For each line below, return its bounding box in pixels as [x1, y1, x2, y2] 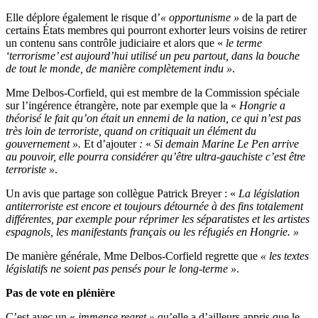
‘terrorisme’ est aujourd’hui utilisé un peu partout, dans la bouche [6, 50, 300, 62]
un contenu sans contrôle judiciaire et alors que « [6, 37, 226, 50]
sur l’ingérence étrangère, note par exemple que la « [6, 99, 239, 112]
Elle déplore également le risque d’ [6, 11, 160, 24]
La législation [238, 187, 300, 200]
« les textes [261, 250, 309, 263]
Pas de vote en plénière [6, 287, 115, 300]
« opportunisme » [160, 11, 239, 24]
